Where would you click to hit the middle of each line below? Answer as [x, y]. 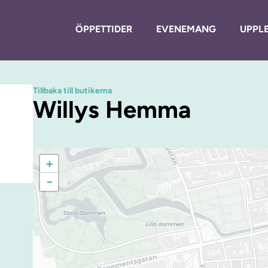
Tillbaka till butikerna [72, 91]
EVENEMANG [186, 29]
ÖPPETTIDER [103, 29]
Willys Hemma [112, 109]
